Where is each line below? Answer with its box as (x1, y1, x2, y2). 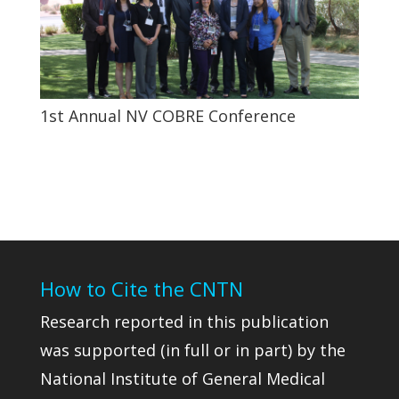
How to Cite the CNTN (39, 275, 243, 303)
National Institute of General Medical (39, 368, 325, 390)
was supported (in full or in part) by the (39, 339, 346, 362)
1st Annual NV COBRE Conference (39, 105, 296, 127)
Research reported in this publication (39, 311, 329, 333)
